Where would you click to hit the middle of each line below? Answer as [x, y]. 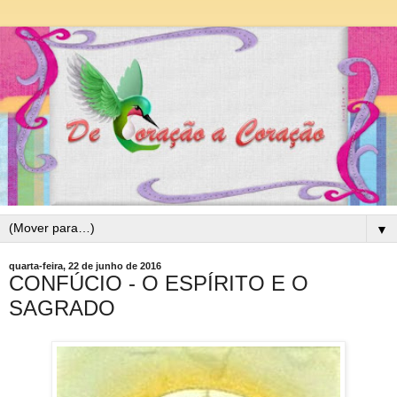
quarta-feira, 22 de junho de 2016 [85, 265]
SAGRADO [62, 307]
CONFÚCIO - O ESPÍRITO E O [159, 283]
